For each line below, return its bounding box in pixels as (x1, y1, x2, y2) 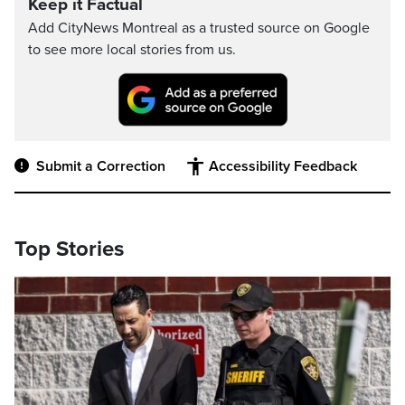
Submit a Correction (36, 157, 165, 176)
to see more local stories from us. (28, 41, 236, 59)
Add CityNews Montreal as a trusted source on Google (28, 19, 370, 37)
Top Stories (14, 236, 124, 263)
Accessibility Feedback (209, 157, 357, 176)
